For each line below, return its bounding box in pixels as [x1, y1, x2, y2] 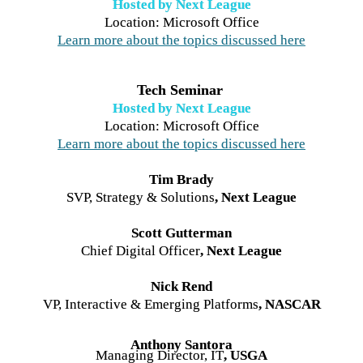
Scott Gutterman [131, 225, 232, 241]
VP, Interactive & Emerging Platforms [42, 297, 258, 313]
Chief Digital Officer [81, 243, 200, 259]
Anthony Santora [130, 336, 233, 352]
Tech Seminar [136, 82, 227, 99]
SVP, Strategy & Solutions [66, 190, 215, 206]
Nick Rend [151, 279, 212, 295]
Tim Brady [149, 172, 214, 188]
